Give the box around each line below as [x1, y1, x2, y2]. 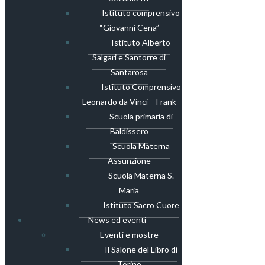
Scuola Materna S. [108, 170, 174, 180]
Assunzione [107, 156, 151, 166]
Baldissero [109, 126, 148, 136]
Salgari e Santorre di [92, 52, 166, 62]
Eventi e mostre [99, 230, 159, 240]
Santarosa [110, 67, 148, 77]
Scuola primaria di [109, 111, 173, 121]
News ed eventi [88, 215, 146, 225]
